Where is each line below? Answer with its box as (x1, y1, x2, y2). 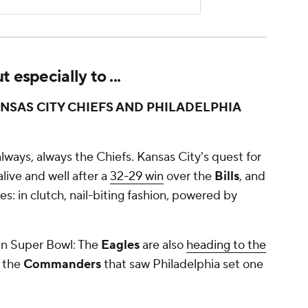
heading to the (186, 237, 266, 254)
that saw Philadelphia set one (101, 256, 263, 273)
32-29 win (110, 168, 164, 185)
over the (164, 168, 212, 185)
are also (140, 237, 186, 254)
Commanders (21, 256, 101, 273)
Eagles (98, 237, 140, 254)
